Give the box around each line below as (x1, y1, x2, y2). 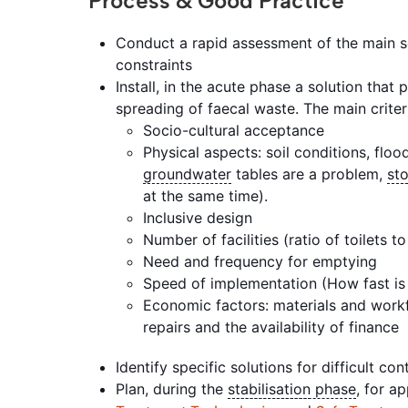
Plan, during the (116, 379, 228, 398)
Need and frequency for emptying (143, 251, 382, 270)
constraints (116, 55, 197, 74)
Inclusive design (143, 208, 257, 227)
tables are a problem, (231, 164, 387, 183)
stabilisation (228, 379, 311, 398)
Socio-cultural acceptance (143, 120, 329, 139)
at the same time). (143, 186, 272, 205)
